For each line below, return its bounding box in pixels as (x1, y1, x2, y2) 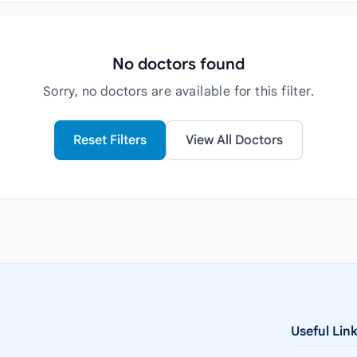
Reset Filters (73, 132, 147, 148)
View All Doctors (186, 132, 283, 148)
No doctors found (112, 54, 245, 74)
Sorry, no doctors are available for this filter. (42, 84, 315, 100)
